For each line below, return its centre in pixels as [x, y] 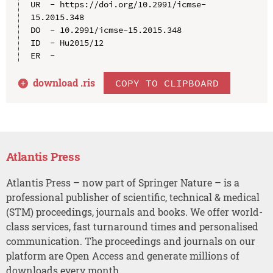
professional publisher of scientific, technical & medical [133, 197]
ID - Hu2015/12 [67, 42]
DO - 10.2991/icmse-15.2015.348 [106, 30]
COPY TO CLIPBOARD [167, 83]
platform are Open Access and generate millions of [122, 255]
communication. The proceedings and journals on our [130, 241]
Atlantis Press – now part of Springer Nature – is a [122, 182]
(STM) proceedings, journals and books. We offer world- [134, 211]
